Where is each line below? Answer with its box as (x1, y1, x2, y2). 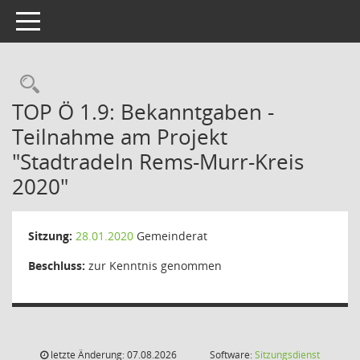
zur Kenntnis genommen (85, 258, 222, 273)
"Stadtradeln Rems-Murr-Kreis (12, 147, 304, 176)
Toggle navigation (15, 12, 110, 27)
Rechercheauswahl (39, 71, 206, 97)
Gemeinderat (133, 228, 207, 243)
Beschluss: (28, 258, 85, 273)
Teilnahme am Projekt (12, 122, 227, 151)
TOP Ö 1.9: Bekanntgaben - (12, 97, 274, 126)
